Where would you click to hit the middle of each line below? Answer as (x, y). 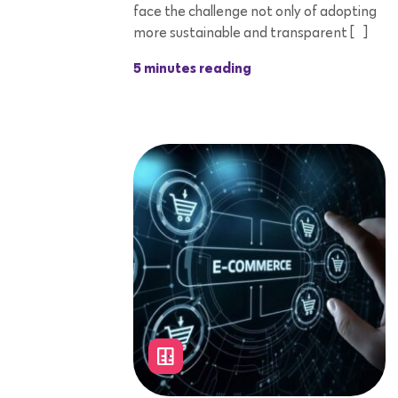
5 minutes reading (192, 70)
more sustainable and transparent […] (251, 33)
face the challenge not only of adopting (255, 12)
